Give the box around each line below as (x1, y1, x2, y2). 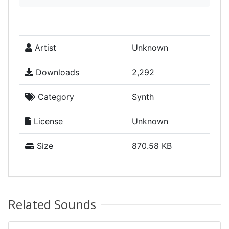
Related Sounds (8, 196, 96, 213)
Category (35, 91, 74, 102)
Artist (32, 42, 56, 53)
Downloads (33, 67, 79, 77)
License (31, 116, 63, 126)
